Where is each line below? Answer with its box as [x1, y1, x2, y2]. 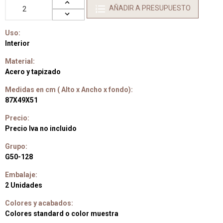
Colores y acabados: [5, 199, 73, 207]
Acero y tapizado [5, 68, 61, 76]
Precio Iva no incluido [5, 124, 77, 132]
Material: [5, 57, 35, 65]
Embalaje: [5, 171, 37, 179]
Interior [5, 39, 30, 47]
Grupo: [5, 142, 27, 150]
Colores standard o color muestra [5, 210, 118, 218]
